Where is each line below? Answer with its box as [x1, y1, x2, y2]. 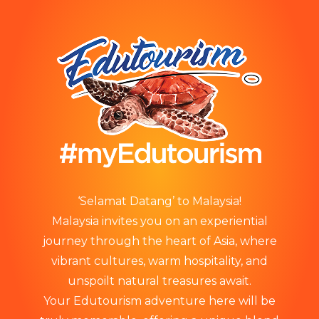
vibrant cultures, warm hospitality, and [51, 254, 268, 268]
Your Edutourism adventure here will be [43, 294, 276, 308]
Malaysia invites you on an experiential [51, 214, 268, 228]
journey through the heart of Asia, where [42, 234, 277, 248]
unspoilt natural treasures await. [68, 274, 251, 288]
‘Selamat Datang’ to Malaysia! [78, 194, 241, 208]
